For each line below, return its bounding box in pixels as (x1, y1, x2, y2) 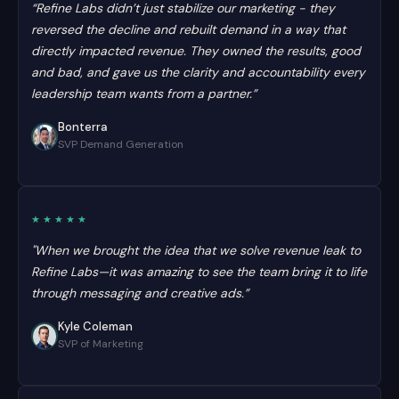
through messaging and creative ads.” (31, 285, 248, 301)
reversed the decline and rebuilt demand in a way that (31, 21, 346, 37)
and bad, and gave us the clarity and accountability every (31, 64, 365, 80)
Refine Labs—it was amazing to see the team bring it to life (31, 264, 367, 280)
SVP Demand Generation (58, 137, 183, 151)
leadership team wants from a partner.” (31, 85, 256, 102)
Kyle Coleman (58, 319, 133, 334)
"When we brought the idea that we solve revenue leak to (31, 242, 361, 258)
